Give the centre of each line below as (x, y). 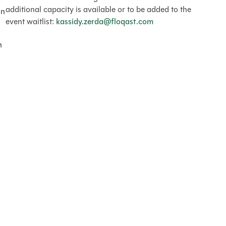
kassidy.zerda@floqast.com (104, 21)
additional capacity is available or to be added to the (98, 9)
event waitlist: (31, 21)
